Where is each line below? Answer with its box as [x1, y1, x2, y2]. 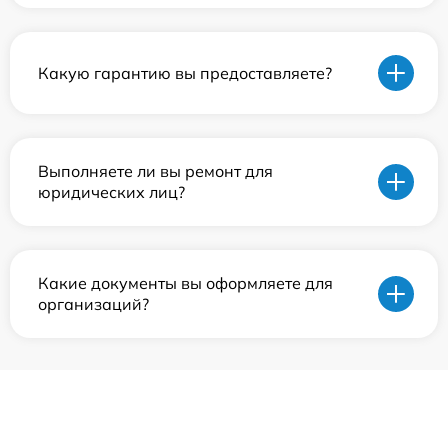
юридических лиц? [38, 182, 185, 202]
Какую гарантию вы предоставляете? [38, 62, 332, 83]
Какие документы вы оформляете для [38, 273, 333, 293]
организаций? [38, 294, 149, 314]
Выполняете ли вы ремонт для [38, 161, 273, 181]
